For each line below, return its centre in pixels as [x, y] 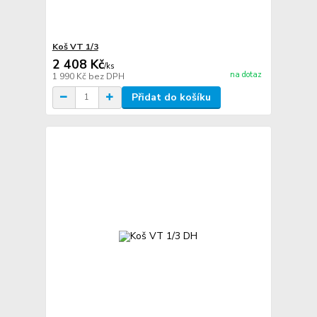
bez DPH [106, 76]
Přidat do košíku [171, 97]
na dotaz [246, 74]
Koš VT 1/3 [75, 46]
